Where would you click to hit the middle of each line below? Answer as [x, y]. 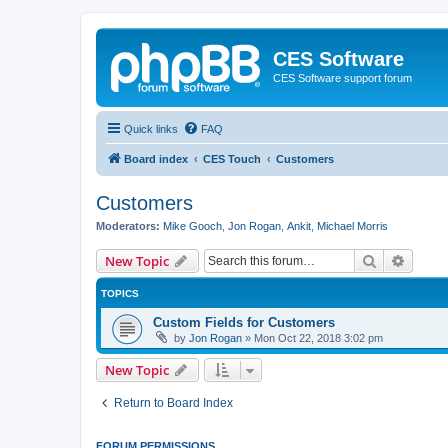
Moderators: [128, 225]
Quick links [151, 128]
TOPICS [120, 293]
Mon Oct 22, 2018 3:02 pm [318, 338]
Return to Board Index [173, 403]
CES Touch [232, 158]
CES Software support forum [342, 78]
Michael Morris [352, 225]
